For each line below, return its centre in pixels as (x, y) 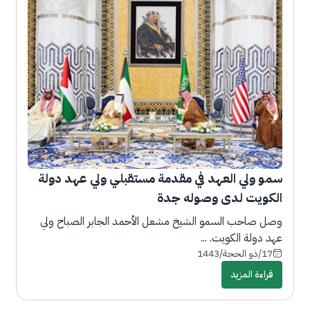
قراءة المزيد (252, 274)
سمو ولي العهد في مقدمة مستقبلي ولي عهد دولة (161, 178)
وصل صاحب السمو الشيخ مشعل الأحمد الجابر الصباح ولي (162, 221)
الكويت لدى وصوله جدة (220, 197)
